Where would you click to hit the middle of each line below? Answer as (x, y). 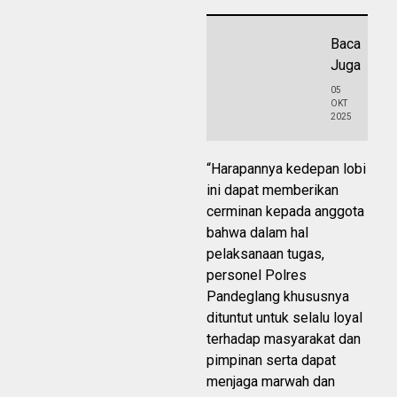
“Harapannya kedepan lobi (286, 168)
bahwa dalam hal (257, 232)
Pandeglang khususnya (278, 296)
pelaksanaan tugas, (265, 253)
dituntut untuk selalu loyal (284, 317)
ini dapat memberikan (272, 190)
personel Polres (257, 275)
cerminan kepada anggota (285, 211)
